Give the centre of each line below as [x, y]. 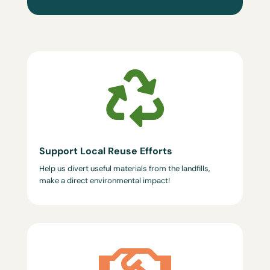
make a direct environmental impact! [105, 181]
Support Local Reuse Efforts [105, 151]
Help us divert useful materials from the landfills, [124, 168]
